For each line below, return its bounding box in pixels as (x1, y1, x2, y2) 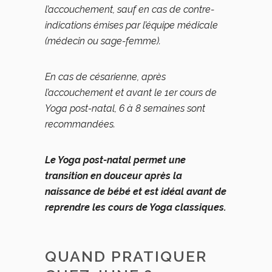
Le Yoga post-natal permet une (45, 154, 186, 166)
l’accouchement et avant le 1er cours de (45, 87, 217, 98)
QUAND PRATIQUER (45, 247, 207, 265)
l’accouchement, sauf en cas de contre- (45, 4, 214, 15)
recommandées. (45, 118, 115, 130)
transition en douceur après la (45, 170, 182, 182)
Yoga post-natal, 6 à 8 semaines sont (45, 103, 205, 114)
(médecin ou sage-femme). (45, 35, 161, 47)
